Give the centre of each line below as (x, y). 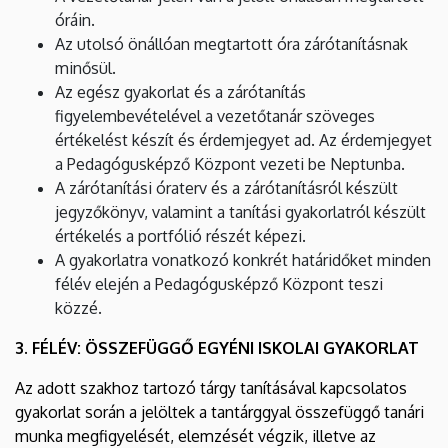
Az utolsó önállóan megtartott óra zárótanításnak (231, 43)
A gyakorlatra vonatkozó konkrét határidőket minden (243, 259)
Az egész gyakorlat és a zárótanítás (180, 91)
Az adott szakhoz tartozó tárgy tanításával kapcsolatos (211, 387)
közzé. (78, 307)
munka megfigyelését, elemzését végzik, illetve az (195, 435)
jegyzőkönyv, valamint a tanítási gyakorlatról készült (240, 211)
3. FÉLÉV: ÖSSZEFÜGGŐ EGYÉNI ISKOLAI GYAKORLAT (217, 347)
